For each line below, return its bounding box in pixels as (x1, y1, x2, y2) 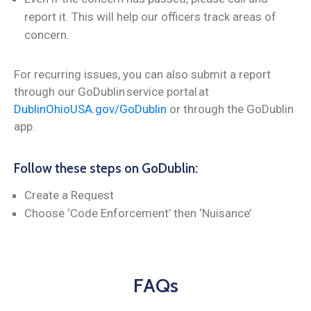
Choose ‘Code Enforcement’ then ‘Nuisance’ (24, 205, 251, 220)
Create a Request (24, 187, 114, 202)
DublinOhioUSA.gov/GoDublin (14, 101, 167, 116)
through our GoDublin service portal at (14, 84, 209, 99)
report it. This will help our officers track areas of (24, 9, 276, 24)
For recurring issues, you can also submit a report (14, 67, 271, 81)
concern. (24, 27, 72, 42)
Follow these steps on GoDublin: (14, 160, 198, 176)
